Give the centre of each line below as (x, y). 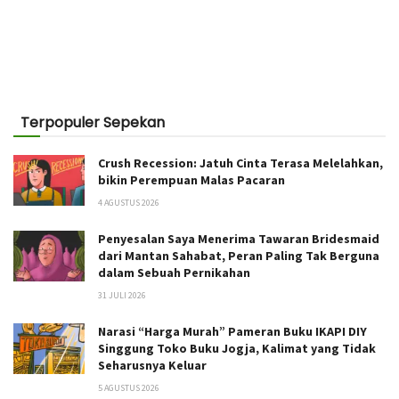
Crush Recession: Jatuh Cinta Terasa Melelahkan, (240, 163)
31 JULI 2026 (122, 295)
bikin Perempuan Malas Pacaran (191, 179)
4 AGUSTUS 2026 (129, 202)
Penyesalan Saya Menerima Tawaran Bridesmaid (239, 238)
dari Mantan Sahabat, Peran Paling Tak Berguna (239, 255)
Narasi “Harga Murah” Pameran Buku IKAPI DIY (232, 331)
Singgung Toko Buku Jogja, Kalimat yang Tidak (237, 348)
